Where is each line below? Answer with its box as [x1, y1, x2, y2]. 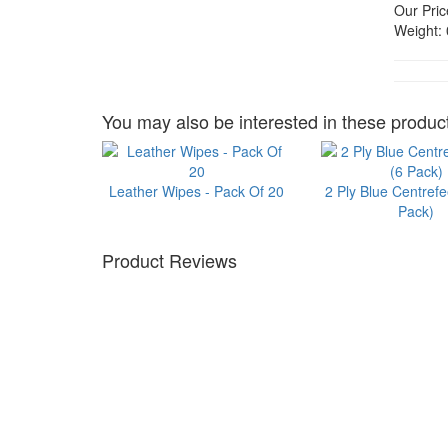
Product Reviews [102, 247, 237, 273]
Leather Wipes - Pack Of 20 [109, 181, 285, 201]
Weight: [394, 20, 443, 40]
